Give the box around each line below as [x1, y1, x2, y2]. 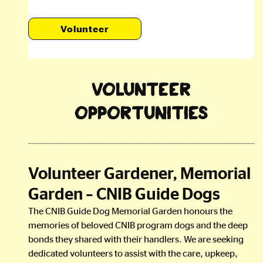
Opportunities [75, 100, 208, 124]
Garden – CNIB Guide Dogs [28, 184, 220, 203]
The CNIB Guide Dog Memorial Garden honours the [28, 205, 232, 216]
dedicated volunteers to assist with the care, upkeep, [28, 247, 238, 258]
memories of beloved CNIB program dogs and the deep [28, 219, 248, 230]
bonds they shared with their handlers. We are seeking [28, 233, 244, 244]
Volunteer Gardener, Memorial [28, 163, 251, 182]
